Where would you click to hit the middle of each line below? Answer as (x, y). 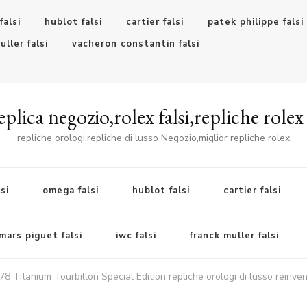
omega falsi (71, 190)
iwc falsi (136, 235)
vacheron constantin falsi (136, 44)
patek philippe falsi (256, 22)
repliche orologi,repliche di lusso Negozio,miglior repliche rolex (153, 138)
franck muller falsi (234, 235)
